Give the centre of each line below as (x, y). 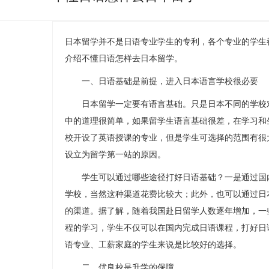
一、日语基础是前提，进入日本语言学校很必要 (162, 81)
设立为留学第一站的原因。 (115, 155)
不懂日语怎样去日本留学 (128, 59)
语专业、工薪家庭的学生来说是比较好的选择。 (153, 245)
